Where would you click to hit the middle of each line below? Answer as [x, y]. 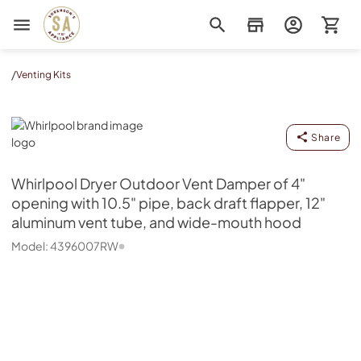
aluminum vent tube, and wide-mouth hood [156, 222]
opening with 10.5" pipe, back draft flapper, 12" [168, 203]
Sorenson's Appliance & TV [112, 14]
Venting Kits [44, 74]
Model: [31, 246]
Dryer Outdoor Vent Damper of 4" [193, 184]
